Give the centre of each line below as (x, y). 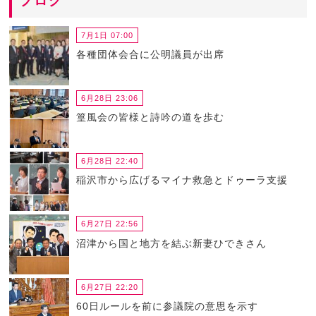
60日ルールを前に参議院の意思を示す (167, 306)
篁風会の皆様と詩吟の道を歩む (150, 117)
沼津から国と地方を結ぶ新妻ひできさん (171, 243)
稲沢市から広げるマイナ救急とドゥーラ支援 (182, 180)
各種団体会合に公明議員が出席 (150, 54)
